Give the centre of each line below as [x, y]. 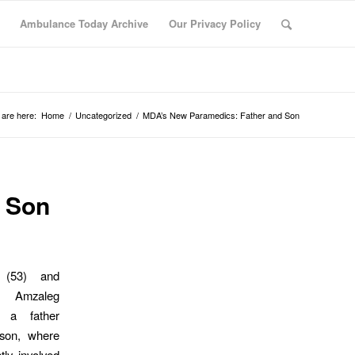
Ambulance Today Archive [84, 23]
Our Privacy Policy [215, 23]
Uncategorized [103, 115]
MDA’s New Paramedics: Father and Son [221, 115]
